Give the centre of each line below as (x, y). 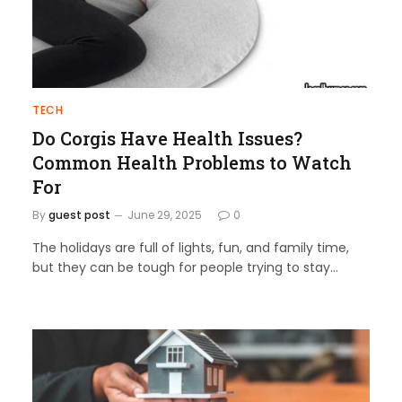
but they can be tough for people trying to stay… (185, 267)
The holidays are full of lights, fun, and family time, (191, 247)
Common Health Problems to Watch (192, 162)
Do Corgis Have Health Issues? (167, 138)
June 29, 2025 (165, 214)
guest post (79, 214)
